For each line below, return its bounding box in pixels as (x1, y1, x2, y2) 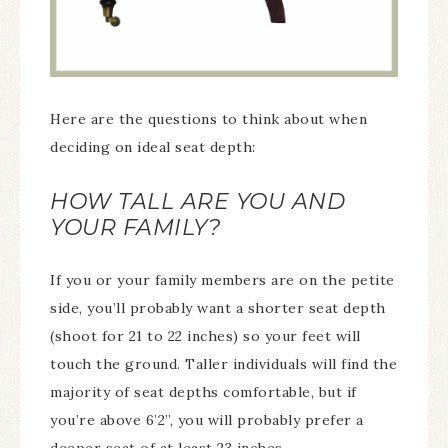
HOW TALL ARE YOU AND (50, 188, 345, 215)
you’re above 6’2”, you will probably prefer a (50, 411, 364, 429)
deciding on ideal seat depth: (50, 138, 256, 156)
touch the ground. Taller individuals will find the (50, 355, 397, 373)
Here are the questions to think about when (50, 110, 367, 128)
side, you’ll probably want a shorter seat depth (50, 299, 386, 317)
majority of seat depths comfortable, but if (50, 383, 357, 401)
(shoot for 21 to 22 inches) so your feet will (50, 327, 361, 345)
